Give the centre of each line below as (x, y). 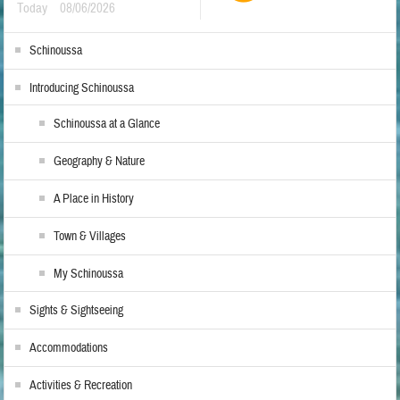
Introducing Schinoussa (82, 89)
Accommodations (69, 349)
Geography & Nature (100, 162)
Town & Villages (90, 237)
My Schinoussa (89, 275)
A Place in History (94, 200)
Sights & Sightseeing (77, 311)
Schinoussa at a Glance (107, 125)
